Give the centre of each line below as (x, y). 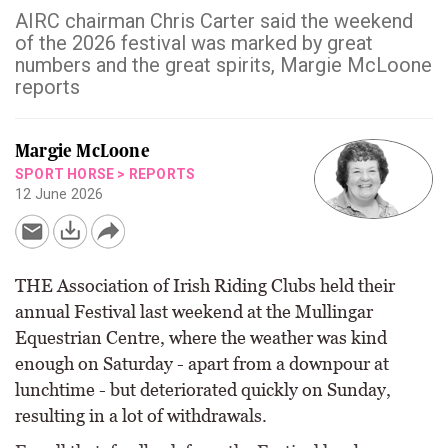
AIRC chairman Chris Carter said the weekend (214, 21)
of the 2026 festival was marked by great (194, 43)
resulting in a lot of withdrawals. (141, 415)
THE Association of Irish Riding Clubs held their (205, 285)
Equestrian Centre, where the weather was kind (201, 337)
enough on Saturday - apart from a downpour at (202, 363)
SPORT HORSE (65, 174)
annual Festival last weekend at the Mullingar (194, 311)
